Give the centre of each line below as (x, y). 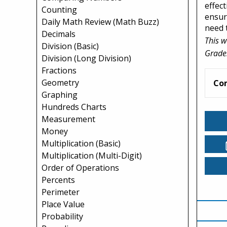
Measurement (68, 119)
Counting (59, 10)
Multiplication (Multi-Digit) (92, 156)
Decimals (59, 34)
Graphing (60, 95)
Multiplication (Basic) (81, 143)
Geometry (60, 83)
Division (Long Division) (86, 58)
